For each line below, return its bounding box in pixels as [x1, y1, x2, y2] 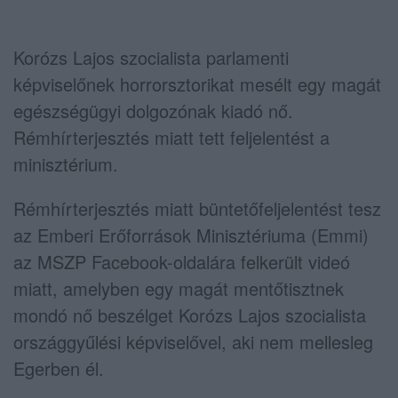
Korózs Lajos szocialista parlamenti [13, 44, 289, 70]
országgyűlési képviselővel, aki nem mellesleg [13, 328, 373, 354]
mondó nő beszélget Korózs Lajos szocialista [13, 301, 366, 328]
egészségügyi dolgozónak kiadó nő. [13, 97, 293, 123]
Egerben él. [13, 354, 104, 381]
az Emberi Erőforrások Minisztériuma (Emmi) [13, 221, 369, 248]
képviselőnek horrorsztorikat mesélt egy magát [13, 70, 381, 97]
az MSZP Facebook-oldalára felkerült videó [13, 248, 350, 275]
